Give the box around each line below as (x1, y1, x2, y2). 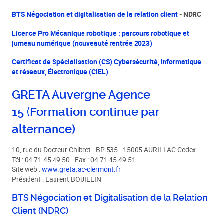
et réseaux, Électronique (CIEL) (12, 67, 109, 76)
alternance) (12, 122, 76, 136)
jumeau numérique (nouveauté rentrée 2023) (12, 38, 153, 48)
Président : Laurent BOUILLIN (12, 175, 102, 184)
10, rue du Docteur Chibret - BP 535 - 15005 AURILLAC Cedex (12, 145, 196, 155)
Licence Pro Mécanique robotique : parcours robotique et (12, 28, 190, 38)
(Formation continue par (24, 105, 160, 119)
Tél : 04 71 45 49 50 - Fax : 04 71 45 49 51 (12, 155, 136, 165)
